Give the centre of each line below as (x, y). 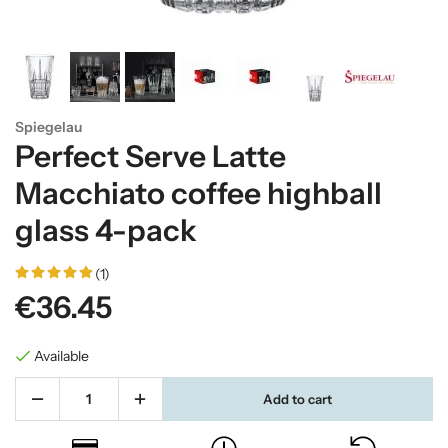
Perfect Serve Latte (150, 156)
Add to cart (298, 398)
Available (61, 355)
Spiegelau (48, 127)
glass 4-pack (106, 230)
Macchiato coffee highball (198, 193)
